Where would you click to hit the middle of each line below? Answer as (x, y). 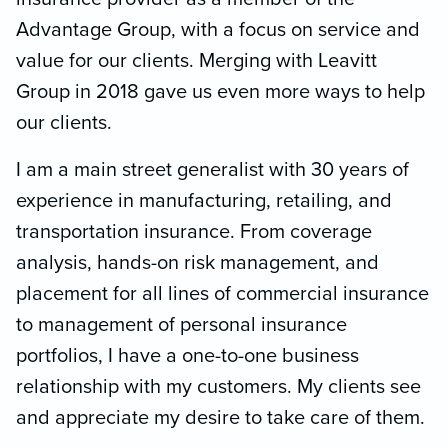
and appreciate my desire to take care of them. (220, 418)
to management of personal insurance (181, 325)
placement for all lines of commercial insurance (222, 294)
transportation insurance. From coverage (194, 232)
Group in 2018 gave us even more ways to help (220, 92)
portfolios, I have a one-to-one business (187, 356)
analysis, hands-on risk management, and (197, 263)
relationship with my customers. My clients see (218, 387)
